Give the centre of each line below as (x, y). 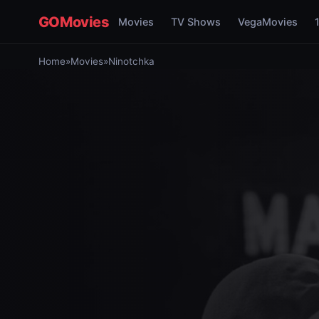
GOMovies (74, 22)
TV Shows (195, 22)
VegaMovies (267, 22)
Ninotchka (131, 61)
